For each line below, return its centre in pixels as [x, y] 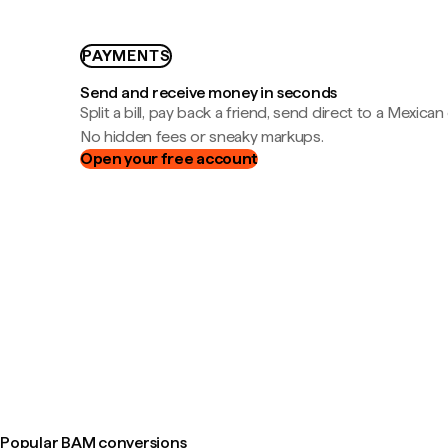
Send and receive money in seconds [209, 92]
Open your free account [169, 158]
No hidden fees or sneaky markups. [202, 136]
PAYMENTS [126, 55]
